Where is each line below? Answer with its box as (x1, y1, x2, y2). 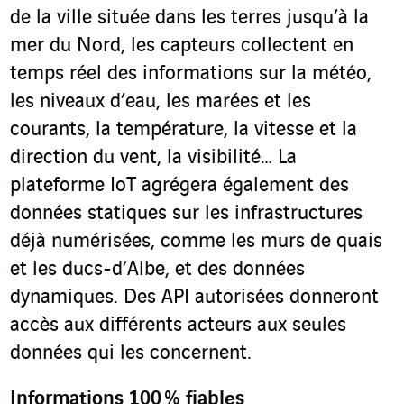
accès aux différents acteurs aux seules (10, 315, 346, 337)
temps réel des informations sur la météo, (10, 63, 372, 86)
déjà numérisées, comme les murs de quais (10, 231, 382, 253)
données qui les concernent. (10, 343, 252, 365)
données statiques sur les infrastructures (10, 203, 363, 225)
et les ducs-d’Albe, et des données (10, 259, 305, 281)
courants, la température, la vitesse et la (10, 119, 357, 142)
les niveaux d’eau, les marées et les (10, 91, 311, 114)
